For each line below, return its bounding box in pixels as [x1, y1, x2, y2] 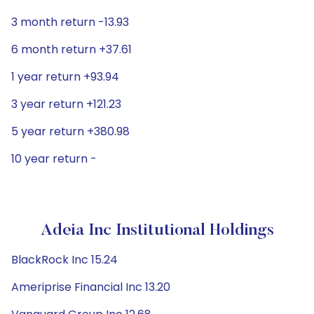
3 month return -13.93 [11, 14, 129, 30]
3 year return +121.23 [11, 96, 121, 112]
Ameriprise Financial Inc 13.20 [11, 279, 170, 295]
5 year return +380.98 [11, 123, 130, 139]
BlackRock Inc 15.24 [11, 252, 118, 268]
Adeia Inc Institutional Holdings [40, 222, 274, 239]
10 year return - [11, 151, 97, 167]
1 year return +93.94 [11, 69, 119, 85]
